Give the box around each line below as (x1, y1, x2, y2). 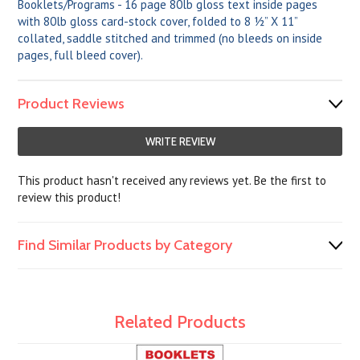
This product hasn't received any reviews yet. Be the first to (18, 173, 327, 188)
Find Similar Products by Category (18, 236, 233, 254)
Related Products (114, 311, 246, 333)
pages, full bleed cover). (18, 47, 144, 63)
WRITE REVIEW (145, 135, 215, 148)
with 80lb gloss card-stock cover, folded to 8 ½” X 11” (18, 14, 298, 29)
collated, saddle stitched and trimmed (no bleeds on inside (18, 31, 323, 46)
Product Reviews (18, 95, 125, 112)
